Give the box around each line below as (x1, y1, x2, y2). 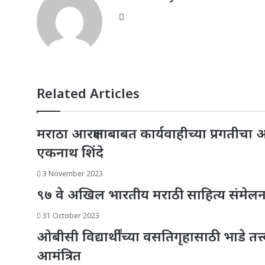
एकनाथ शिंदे (37, 143, 104, 162)
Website (128, 10, 163, 22)
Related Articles (37, 84, 140, 102)
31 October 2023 (43, 211, 99, 221)
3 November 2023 (43, 169, 103, 179)
